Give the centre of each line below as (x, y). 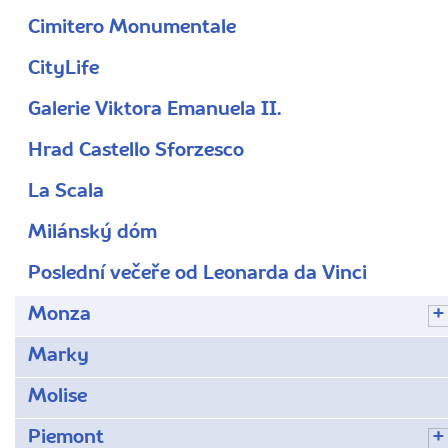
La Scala (66, 191)
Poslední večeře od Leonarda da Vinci (197, 273)
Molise (57, 396)
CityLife (63, 68)
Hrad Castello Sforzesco (136, 150)
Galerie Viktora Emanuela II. (154, 109)
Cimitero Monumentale (132, 27)
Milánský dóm (92, 232)
